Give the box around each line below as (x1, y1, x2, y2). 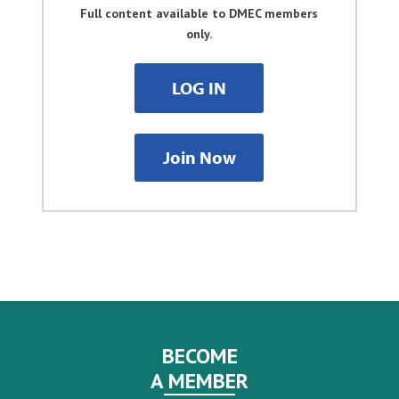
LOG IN (172, 77, 227, 100)
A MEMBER (151, 367, 248, 395)
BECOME (161, 342, 238, 370)
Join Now (162, 146, 236, 169)
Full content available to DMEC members (80, 5, 319, 22)
